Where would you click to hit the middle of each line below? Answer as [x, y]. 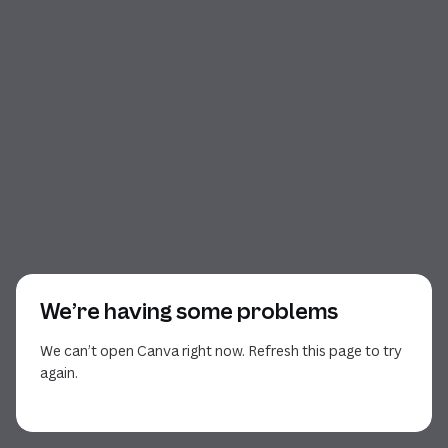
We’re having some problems [189, 311]
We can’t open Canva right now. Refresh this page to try [221, 350]
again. [59, 372]
